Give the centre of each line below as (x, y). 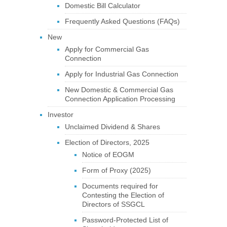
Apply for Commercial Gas (107, 49)
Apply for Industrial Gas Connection (121, 74)
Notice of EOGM (108, 155)
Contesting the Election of (123, 195)
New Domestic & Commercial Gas (119, 90)
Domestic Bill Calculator (102, 6)
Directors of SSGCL (113, 204)
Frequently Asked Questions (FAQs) (122, 21)
